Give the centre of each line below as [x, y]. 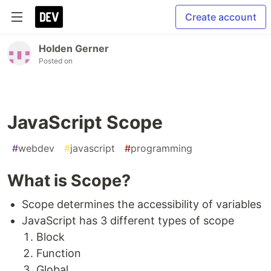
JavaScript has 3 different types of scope [128, 220]
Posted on [56, 61]
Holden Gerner [74, 48]
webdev [36, 148]
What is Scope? [69, 181]
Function [59, 253]
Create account [221, 17]
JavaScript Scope [85, 122]
